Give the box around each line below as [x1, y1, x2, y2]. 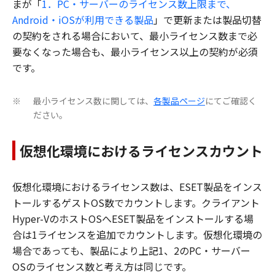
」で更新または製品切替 [153, 12, 261, 28]
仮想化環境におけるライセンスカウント [20, 141, 263, 161]
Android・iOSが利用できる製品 [12, 12, 153, 28]
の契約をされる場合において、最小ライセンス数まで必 [12, 28, 257, 44]
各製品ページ [153, 95, 205, 107]
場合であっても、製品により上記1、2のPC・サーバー [12, 243, 250, 258]
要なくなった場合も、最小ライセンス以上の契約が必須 [12, 44, 258, 60]
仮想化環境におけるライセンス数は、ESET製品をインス [12, 179, 262, 195]
